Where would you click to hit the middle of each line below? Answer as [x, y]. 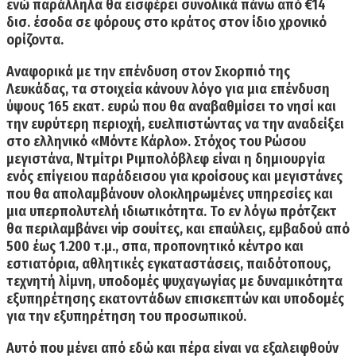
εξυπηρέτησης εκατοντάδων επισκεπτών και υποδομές [175, 299]
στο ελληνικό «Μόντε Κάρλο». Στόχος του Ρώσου [156, 142]
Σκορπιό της [252, 72]
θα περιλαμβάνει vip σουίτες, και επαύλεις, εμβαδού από [178, 229]
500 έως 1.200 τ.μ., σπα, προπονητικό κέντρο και [155, 247]
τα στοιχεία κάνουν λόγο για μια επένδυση [199, 89]
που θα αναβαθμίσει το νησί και [238, 107]
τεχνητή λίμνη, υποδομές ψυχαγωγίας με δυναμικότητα [174, 282]
